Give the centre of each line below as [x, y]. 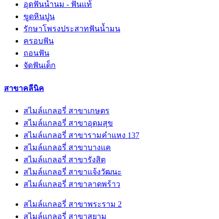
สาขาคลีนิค [24, 88]
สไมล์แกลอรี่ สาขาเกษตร [66, 110]
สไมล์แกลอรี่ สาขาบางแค [67, 147]
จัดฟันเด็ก [40, 66]
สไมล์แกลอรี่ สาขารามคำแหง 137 [81, 135]
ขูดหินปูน [39, 17]
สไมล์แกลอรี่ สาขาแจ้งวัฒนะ [73, 172]
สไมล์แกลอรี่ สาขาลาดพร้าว [72, 184]
